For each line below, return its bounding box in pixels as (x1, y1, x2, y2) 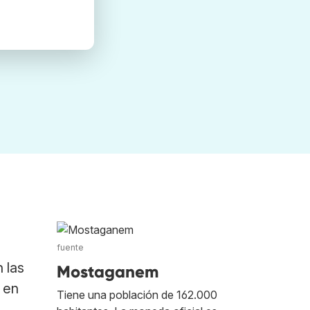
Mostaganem (57, 262, 158, 282)
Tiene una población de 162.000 (57, 288, 217, 302)
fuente (57, 242, 84, 253)
